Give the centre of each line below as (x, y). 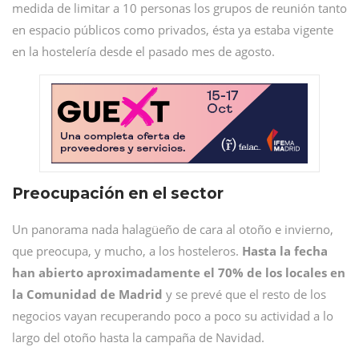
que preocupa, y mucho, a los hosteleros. (127, 251)
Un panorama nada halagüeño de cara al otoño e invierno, (173, 229)
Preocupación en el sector (118, 194)
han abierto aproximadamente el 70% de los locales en (179, 272)
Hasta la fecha (285, 251)
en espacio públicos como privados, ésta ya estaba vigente (173, 30)
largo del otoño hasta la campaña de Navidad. (138, 337)
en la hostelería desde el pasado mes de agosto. (143, 51)
